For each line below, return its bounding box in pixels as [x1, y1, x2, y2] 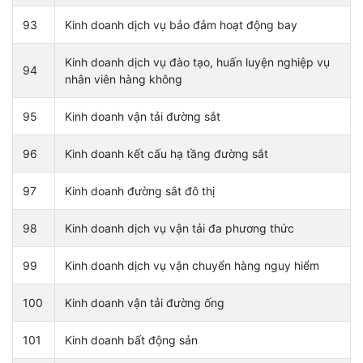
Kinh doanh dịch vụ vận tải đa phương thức [65, 220, 294, 235]
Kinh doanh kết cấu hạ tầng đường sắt [65, 146, 268, 160]
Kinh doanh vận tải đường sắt [65, 109, 220, 123]
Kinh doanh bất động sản [65, 332, 198, 347]
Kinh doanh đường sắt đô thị [65, 183, 215, 198]
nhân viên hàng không [65, 71, 182, 86]
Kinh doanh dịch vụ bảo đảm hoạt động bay [65, 17, 297, 32]
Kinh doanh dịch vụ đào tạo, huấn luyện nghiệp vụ [65, 54, 330, 69]
